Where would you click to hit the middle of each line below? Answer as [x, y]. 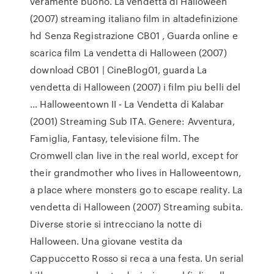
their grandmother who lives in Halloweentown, [135, 172]
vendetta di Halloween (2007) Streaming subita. [136, 207]
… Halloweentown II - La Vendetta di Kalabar [127, 104]
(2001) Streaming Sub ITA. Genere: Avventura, [132, 121]
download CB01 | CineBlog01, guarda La [118, 70]
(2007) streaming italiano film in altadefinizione [134, 18]
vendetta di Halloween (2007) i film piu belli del [135, 87]
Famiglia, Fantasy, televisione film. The [115, 138]
